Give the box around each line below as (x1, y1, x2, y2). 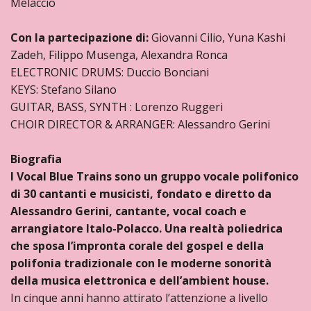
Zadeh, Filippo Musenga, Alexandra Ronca (10, 47, 228, 62)
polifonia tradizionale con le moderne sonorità (10, 255, 271, 271)
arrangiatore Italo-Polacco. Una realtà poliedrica (10, 221, 283, 236)
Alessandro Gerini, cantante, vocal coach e (10, 203, 246, 219)
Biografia (10, 151, 62, 167)
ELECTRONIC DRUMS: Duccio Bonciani (10, 65, 209, 80)
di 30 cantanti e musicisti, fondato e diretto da (10, 186, 271, 201)
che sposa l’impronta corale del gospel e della (10, 238, 264, 253)
